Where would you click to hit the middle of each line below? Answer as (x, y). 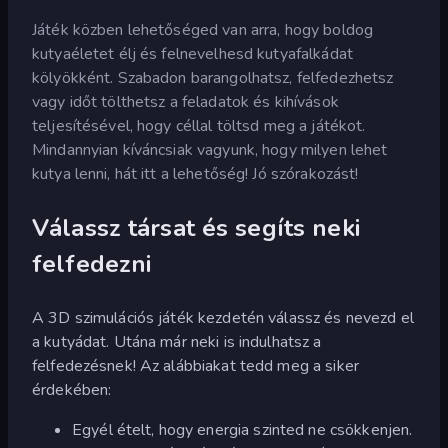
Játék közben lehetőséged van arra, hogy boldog (203, 29)
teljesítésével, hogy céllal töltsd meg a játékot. (199, 125)
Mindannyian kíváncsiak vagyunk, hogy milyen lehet (210, 149)
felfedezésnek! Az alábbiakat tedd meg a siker (195, 365)
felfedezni (92, 263)
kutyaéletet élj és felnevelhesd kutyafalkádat (192, 53)
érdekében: (72, 389)
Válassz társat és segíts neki (196, 227)
